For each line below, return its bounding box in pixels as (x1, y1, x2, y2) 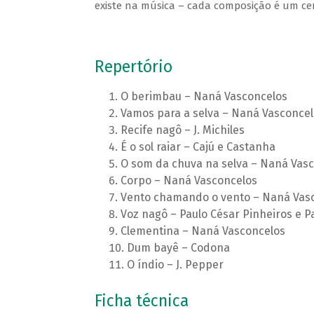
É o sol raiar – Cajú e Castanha (120, 140, 275, 154)
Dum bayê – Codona (126, 241, 230, 255)
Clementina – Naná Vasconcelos (120, 224, 285, 238)
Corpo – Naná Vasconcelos (120, 174, 257, 188)
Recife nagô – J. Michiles (120, 123, 245, 137)
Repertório (94, 57, 172, 77)
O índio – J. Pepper (126, 258, 224, 272)
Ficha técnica (94, 292, 189, 311)
